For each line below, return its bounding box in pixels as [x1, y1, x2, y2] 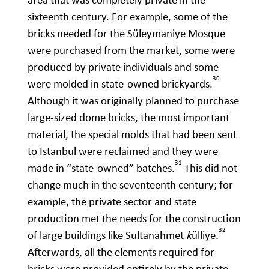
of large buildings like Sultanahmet [28, 228, 186, 243]
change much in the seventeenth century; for [28, 178, 233, 192]
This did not [182, 161, 237, 175]
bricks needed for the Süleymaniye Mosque [28, 26, 225, 41]
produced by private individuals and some [28, 60, 219, 74]
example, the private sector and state [28, 195, 196, 209]
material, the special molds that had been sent [28, 127, 237, 142]
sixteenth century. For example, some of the [28, 10, 228, 24]
